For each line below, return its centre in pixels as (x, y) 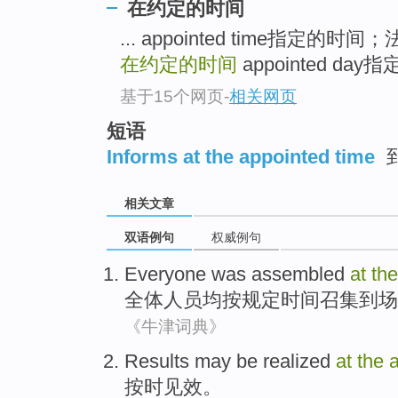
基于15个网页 (172, 96)
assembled (298, 275)
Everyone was (188, 275)
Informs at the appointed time (241, 156)
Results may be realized (230, 362)
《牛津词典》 (175, 327)
